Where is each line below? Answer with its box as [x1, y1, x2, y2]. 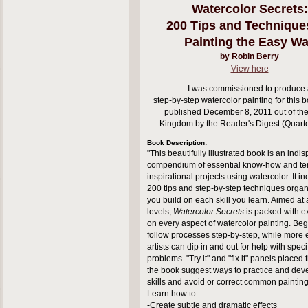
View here [230, 64, 269, 74]
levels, [147, 207, 173, 217]
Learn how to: [147, 289, 198, 299]
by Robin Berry [220, 52, 279, 62]
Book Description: [147, 139, 207, 147]
